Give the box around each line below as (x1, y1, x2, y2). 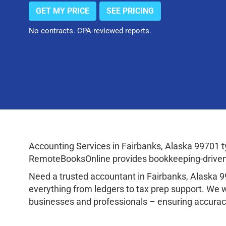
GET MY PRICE (36, 6, 89, 16)
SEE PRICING (106, 6, 154, 16)
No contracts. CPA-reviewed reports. (29, 26, 151, 35)
